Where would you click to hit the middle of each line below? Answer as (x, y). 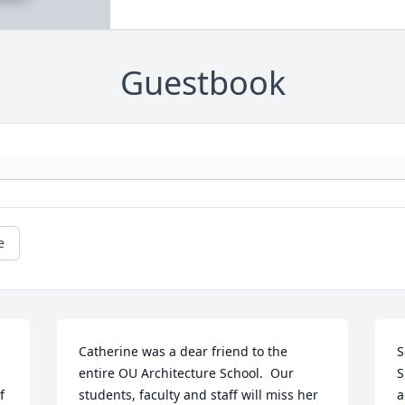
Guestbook (202, 83)
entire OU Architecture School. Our (187, 373)
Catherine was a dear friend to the (184, 352)
